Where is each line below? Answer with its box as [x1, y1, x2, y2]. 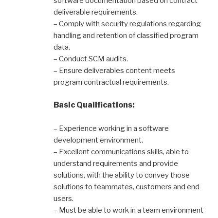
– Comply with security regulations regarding [54, 19, 201, 28]
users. [54, 194, 73, 203]
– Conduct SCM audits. [54, 54, 128, 63]
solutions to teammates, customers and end [54, 182, 200, 191]
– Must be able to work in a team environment [54, 205, 203, 215]
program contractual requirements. [54, 77, 169, 87]
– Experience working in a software [54, 124, 169, 133]
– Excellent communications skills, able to [54, 147, 189, 156]
